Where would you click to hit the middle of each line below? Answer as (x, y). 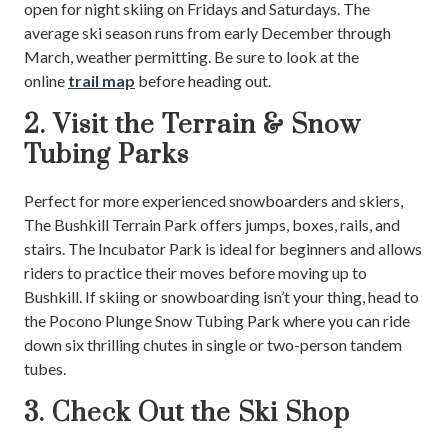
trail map (101, 80)
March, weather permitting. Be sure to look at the (191, 56)
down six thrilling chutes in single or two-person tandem (213, 344)
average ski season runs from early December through (207, 32)
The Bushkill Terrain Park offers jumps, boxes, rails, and (212, 224)
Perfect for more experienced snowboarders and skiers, (213, 200)
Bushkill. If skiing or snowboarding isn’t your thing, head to (221, 296)
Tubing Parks (106, 155)
